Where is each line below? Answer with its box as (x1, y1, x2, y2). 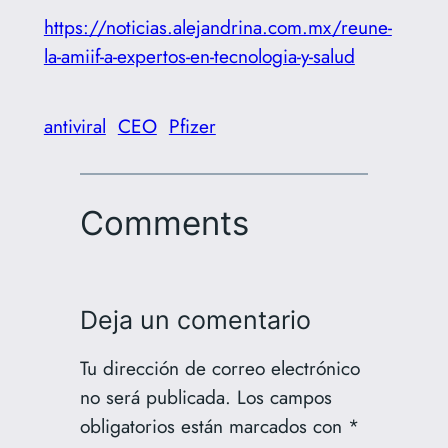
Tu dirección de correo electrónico (79, 353, 360, 382)
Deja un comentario (79, 304, 311, 335)
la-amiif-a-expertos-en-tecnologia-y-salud (43, 41, 355, 70)
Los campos (236, 382, 332, 411)
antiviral (43, 112, 106, 141)
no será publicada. (79, 382, 231, 411)
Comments (79, 202, 249, 243)
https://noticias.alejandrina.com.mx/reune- (43, 12, 392, 41)
